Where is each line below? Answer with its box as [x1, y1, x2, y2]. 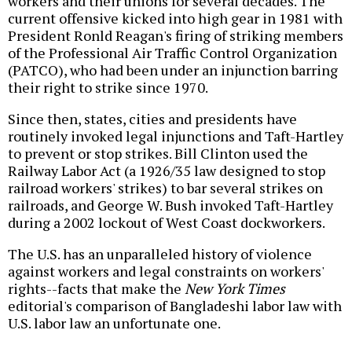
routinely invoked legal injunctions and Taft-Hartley [8, 126, 343, 146]
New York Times [185, 279, 285, 299]
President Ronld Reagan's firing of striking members [8, 26, 343, 46]
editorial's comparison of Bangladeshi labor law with [8, 296, 342, 316]
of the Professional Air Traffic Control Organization [8, 43, 337, 63]
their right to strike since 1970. [8, 78, 208, 97]
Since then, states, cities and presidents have [8, 109, 297, 129]
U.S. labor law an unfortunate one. [8, 313, 221, 333]
